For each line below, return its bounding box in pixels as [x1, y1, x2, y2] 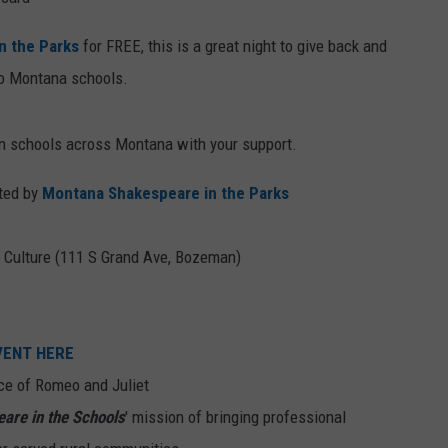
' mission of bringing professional [125, 407, 346, 428]
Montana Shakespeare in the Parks [42, 183, 289, 204]
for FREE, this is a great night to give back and [79, 36, 387, 57]
